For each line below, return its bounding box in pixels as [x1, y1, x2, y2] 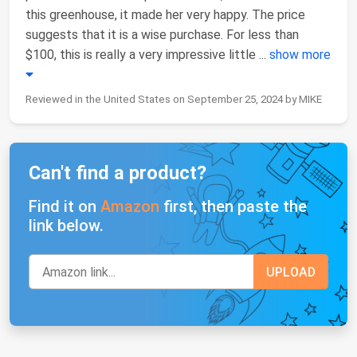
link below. [29, 216, 104, 236]
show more [269, 47, 331, 63]
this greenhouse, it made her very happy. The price [25, 7, 305, 23]
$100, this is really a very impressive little [25, 47, 259, 63]
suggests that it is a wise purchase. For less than [25, 27, 299, 43]
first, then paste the [159, 197, 307, 217]
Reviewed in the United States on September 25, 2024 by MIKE [25, 93, 322, 106]
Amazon [100, 197, 159, 217]
